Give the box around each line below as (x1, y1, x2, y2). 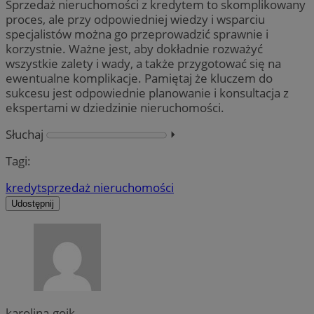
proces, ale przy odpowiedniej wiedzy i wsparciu (6, 11, 265, 27)
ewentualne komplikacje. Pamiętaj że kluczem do (6, 69, 273, 86)
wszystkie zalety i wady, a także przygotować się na (6, 55, 281, 71)
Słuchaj (6, 126, 43, 143)
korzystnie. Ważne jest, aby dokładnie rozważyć (6, 40, 263, 57)
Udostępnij (11, 198, 54, 210)
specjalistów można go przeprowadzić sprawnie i (6, 25, 268, 42)
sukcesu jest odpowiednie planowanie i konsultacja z (6, 84, 289, 101)
